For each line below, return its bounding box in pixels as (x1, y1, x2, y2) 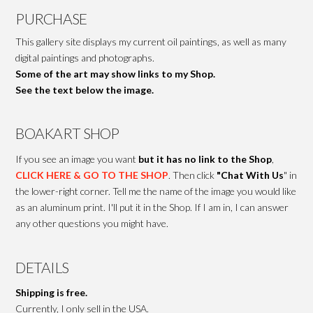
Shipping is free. (15, 286, 88, 299)
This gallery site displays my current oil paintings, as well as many (15, 35, 287, 48)
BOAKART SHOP (15, 124, 119, 143)
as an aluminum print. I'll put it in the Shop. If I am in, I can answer (15, 201, 289, 213)
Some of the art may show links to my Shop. (15, 67, 216, 80)
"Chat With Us (217, 168, 284, 181)
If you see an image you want (15, 152, 139, 165)
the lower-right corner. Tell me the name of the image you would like (15, 184, 297, 197)
